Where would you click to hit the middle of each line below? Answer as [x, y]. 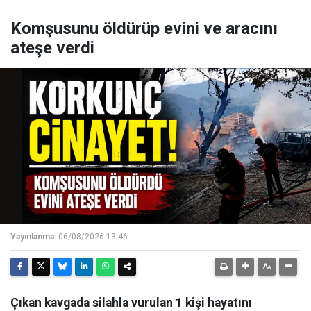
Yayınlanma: [33, 236]
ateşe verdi [52, 48]
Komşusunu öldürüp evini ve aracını [144, 28]
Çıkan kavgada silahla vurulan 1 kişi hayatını [131, 302]
